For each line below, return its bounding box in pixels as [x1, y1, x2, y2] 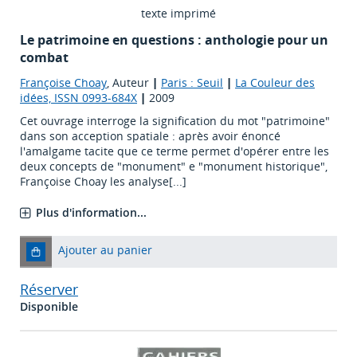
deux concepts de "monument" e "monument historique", [20, 159, 328, 175]
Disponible [20, 299, 78, 315]
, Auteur [107, 75, 152, 91]
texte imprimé [141, 6, 216, 22]
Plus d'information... [36, 205, 147, 221]
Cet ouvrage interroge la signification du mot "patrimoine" [20, 113, 330, 129]
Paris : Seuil [161, 75, 223, 91]
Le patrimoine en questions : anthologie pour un [20, 31, 328, 49]
